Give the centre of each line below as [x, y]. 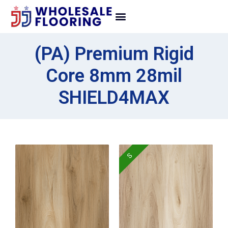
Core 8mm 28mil [114, 76]
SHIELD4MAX [114, 97]
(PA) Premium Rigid [114, 54]
